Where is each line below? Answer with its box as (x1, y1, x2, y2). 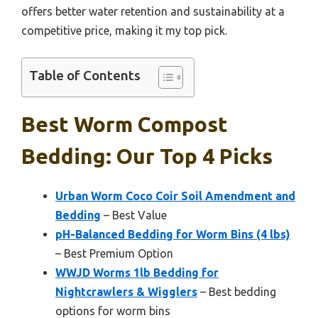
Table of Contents (29, 67, 141, 84)
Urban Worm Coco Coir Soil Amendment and (55, 190, 295, 203)
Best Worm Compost (21, 112, 228, 137)
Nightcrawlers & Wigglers (55, 285, 197, 299)
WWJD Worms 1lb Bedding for (55, 266, 219, 280)
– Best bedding (197, 285, 276, 299)
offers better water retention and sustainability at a (21, 5, 285, 18)
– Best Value (101, 209, 167, 222)
